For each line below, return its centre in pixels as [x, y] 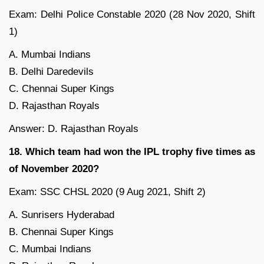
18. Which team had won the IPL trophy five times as [132, 152]
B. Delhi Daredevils [51, 72]
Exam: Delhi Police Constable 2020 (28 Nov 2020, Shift [132, 15]
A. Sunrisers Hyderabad [62, 215]
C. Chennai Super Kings [62, 89]
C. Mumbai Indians [50, 249]
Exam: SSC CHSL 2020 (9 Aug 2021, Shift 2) [107, 192]
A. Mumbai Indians [50, 55]
